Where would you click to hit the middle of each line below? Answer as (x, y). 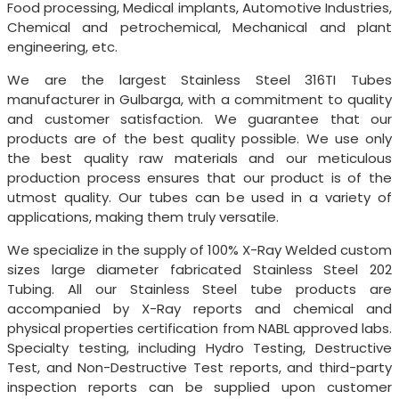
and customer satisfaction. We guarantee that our (199, 118)
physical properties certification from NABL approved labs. (199, 328)
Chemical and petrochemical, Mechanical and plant (199, 27)
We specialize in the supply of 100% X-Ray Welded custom (199, 249)
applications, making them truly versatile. (143, 216)
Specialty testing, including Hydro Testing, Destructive (199, 347)
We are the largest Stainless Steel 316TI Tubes (199, 79)
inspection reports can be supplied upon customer (199, 387)
